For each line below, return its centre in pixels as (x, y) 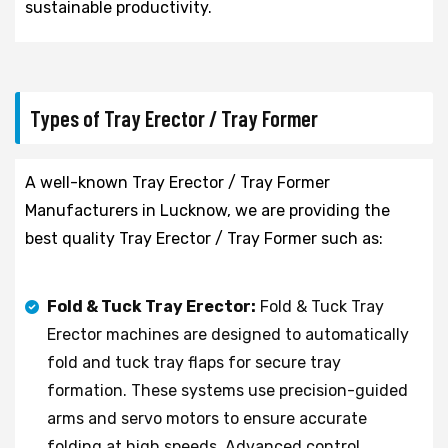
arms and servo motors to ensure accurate (207, 418)
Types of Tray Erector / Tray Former (174, 117)
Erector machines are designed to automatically (228, 334)
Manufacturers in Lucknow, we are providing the (207, 210)
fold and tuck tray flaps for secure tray (194, 362)
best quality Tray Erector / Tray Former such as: (204, 238)
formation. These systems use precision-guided (227, 390)
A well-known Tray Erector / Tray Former (177, 182)
